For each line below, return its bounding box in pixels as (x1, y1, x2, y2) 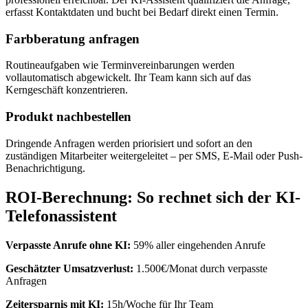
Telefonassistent (5, 206, 117, 225)
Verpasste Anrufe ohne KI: (5, 239, 131, 251)
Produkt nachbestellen (5, 109, 131, 124)
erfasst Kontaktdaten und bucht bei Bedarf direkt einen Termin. (5, 5, 278, 18)
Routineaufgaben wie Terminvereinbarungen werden (5, 59, 234, 71)
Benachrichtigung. (5, 162, 85, 174)
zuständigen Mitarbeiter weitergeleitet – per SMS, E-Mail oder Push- (5, 149, 302, 162)
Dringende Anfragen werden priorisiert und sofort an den (5, 137, 252, 149)
